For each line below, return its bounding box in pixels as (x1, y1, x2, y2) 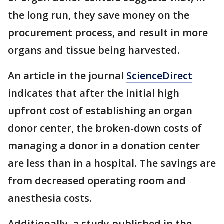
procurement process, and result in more (8, 26, 208, 39)
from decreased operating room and (8, 174, 186, 187)
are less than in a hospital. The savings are (8, 156, 216, 170)
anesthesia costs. (8, 191, 92, 205)
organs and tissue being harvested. (8, 43, 180, 57)
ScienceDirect (126, 69, 192, 82)
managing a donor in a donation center (8, 139, 200, 152)
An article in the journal (8, 69, 126, 82)
